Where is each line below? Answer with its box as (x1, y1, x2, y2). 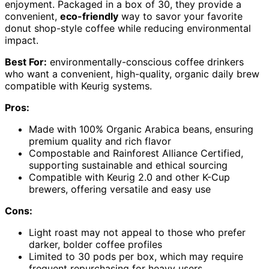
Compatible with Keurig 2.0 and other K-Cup (29, 171, 230, 184)
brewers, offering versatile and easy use (29, 183, 211, 196)
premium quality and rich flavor (29, 135, 171, 148)
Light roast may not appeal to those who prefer (29, 226, 246, 239)
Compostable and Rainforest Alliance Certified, (29, 147, 243, 160)
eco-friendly (60, 10, 118, 23)
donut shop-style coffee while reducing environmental (5, 22, 251, 35)
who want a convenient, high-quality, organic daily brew (5, 68, 259, 80)
